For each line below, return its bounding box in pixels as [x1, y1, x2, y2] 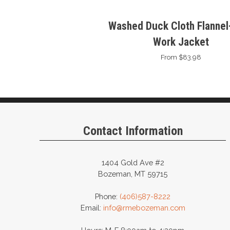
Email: [80, 203, 103, 212]
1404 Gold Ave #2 [101, 158, 164, 167]
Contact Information [83, 123, 183, 138]
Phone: [95, 191, 120, 201]
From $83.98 [160, 52, 201, 61]
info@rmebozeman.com [103, 203, 185, 212]
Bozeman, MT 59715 [98, 169, 168, 178]
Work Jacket [152, 35, 209, 48]
